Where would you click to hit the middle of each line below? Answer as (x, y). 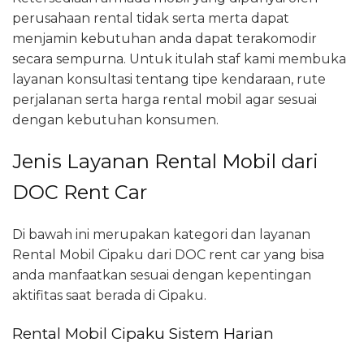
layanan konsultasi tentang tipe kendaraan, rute (169, 79)
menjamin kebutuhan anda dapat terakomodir (165, 38)
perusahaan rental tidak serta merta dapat (151, 18)
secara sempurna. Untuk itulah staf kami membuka (179, 58)
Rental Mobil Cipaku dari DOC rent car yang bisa (168, 254)
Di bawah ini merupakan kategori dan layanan (161, 234)
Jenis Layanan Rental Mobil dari (165, 161)
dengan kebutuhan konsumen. (115, 119)
